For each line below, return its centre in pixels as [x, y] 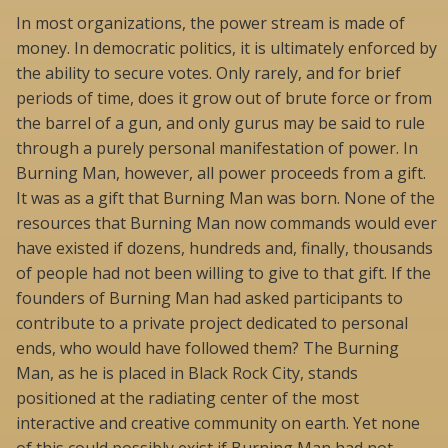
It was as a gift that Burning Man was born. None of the [225, 198]
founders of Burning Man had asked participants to [209, 298]
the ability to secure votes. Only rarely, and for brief [208, 73]
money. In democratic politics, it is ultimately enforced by [226, 48]
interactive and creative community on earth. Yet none [218, 423]
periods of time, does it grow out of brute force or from [224, 98]
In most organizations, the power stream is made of [210, 23]
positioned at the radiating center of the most [187, 398]
